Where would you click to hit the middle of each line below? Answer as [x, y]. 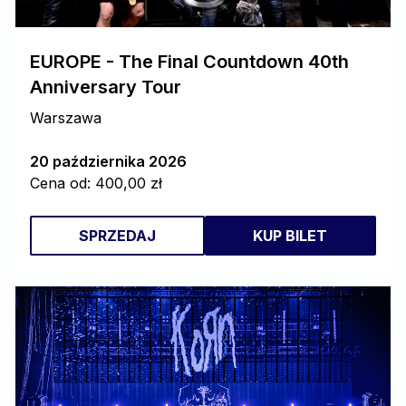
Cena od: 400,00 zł [96, 183]
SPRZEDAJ [117, 236]
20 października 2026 [108, 161]
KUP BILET [290, 236]
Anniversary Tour [106, 87]
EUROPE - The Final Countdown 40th [189, 62]
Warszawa [66, 118]
